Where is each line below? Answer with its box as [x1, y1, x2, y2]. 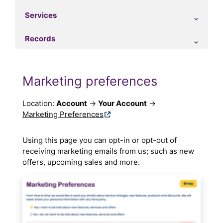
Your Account [98, 99, 147, 109]
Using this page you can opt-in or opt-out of [22, 135, 177, 145]
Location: [22, 99, 56, 109]
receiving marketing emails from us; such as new [22, 146, 194, 156]
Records [25, 34, 55, 44]
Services [25, 10, 57, 20]
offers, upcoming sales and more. [22, 157, 140, 167]
